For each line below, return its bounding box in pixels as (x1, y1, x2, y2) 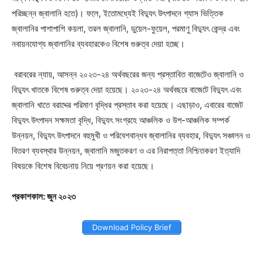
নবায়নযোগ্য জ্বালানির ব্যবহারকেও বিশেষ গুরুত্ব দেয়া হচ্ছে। (12, 38, 185, 49)
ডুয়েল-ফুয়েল (131, 22, 167, 34)
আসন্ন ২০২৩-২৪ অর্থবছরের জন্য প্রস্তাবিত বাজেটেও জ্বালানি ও (57, 68, 244, 80)
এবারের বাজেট (204, 99, 243, 110)
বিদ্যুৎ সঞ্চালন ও (203, 129, 250, 141)
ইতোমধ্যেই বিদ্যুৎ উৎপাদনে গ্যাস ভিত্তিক (103, 7, 224, 19)
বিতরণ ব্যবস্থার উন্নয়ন (12, 144, 80, 156)
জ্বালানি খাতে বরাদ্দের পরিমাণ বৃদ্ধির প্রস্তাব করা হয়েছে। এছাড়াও (12, 99, 200, 110)
